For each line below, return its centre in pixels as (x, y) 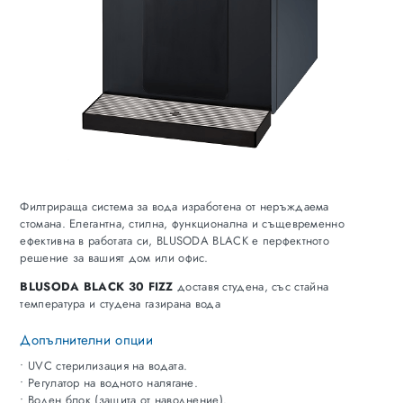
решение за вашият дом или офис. (114, 258)
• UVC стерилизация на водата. (104, 366)
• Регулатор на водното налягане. (109, 383)
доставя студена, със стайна (251, 287)
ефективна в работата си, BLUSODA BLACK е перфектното (175, 241)
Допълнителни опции (86, 340)
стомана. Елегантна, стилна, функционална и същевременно (182, 224)
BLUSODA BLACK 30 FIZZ (97, 287)
